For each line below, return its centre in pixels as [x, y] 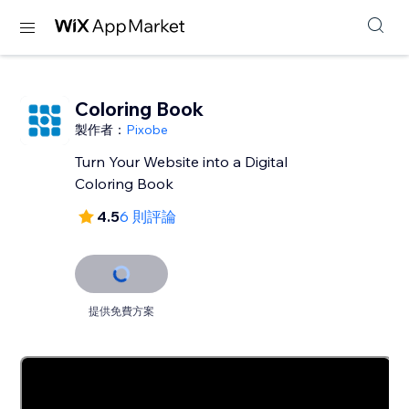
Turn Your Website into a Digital [182, 162]
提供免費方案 [122, 311]
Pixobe [147, 130]
